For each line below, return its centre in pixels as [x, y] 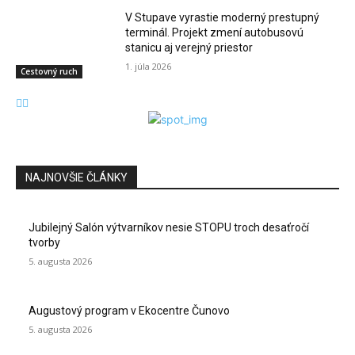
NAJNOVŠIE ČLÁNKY [76, 178]
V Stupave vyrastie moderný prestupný [223, 18]
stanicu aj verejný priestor [189, 48]
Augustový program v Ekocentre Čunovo [129, 311]
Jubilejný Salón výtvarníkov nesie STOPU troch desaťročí [169, 228]
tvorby [44, 243]
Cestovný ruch [49, 72]
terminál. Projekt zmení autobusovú [215, 33]
